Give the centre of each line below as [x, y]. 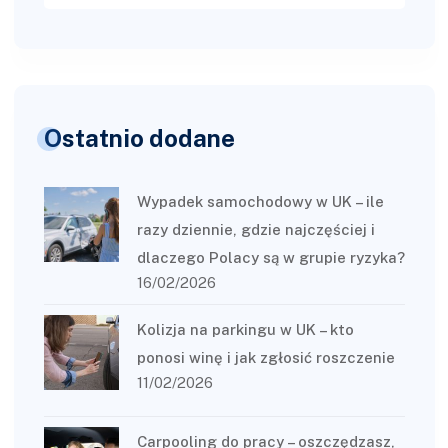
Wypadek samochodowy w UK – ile [260, 202]
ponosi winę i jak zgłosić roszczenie [265, 358]
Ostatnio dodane [139, 138]
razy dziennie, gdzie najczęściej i [255, 230]
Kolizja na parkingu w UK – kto [245, 330]
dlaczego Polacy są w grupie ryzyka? [270, 258]
